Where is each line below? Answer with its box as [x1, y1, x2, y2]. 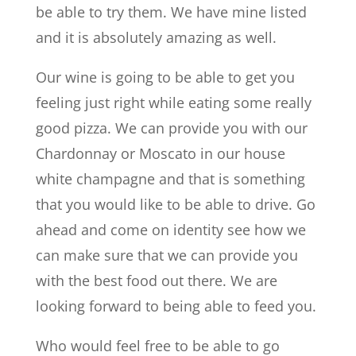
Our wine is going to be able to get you [35, 67, 295, 87]
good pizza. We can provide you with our [35, 118, 308, 137]
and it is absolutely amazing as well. [35, 27, 277, 47]
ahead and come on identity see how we [35, 219, 306, 239]
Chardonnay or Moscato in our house [35, 143, 285, 163]
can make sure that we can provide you [35, 245, 298, 265]
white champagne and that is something [35, 168, 305, 188]
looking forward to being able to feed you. [35, 296, 316, 315]
